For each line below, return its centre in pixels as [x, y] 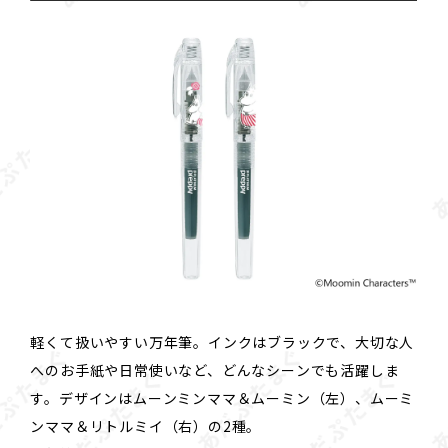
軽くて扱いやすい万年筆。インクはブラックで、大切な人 [222, 341]
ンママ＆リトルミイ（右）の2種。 [146, 425]
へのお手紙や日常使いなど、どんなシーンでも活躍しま [215, 369]
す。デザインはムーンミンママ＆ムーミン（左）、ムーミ [222, 397]
